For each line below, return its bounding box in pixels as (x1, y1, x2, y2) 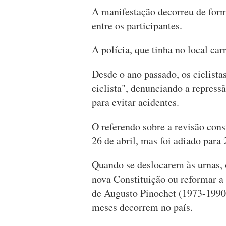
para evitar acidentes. (92, 95, 179, 109)
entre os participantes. (92, 19, 182, 33)
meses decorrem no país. (92, 200, 193, 214)
